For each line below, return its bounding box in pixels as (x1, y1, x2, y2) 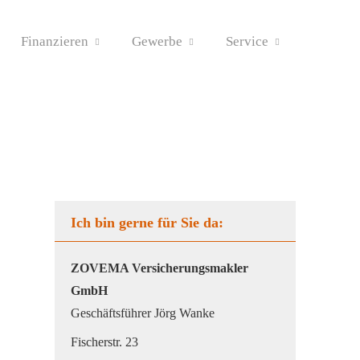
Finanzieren (21, 34, 88, 49)
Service (226, 34, 268, 49)
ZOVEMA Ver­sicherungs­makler (71, 261, 248, 275)
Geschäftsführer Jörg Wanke (71, 306, 215, 320)
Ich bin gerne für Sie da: (71, 215, 223, 231)
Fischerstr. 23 (71, 335, 138, 349)
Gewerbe (132, 34, 182, 49)
